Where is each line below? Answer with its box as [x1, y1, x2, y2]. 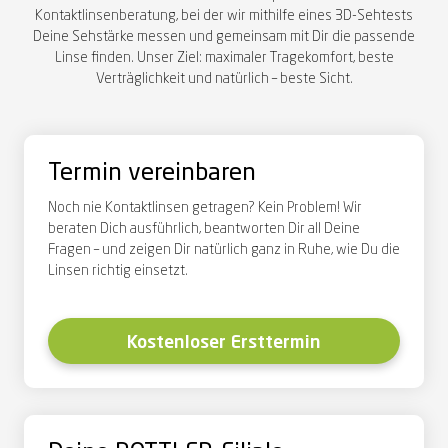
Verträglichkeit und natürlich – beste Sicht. [95, 71, 353, 86]
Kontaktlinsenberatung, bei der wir [35, 8, 249, 23]
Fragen [48, 242, 91, 257]
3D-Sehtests [335, 8, 413, 23]
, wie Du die [331, 242, 400, 257]
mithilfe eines [249, 8, 335, 23]
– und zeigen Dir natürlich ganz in [91, 242, 298, 257]
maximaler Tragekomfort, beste [204, 50, 394, 65]
